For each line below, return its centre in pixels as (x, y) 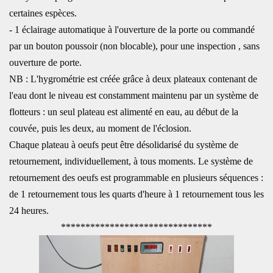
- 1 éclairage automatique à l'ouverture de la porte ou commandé (132, 30)
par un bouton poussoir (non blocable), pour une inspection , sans (134, 46)
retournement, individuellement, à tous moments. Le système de (131, 161)
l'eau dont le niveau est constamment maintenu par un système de (134, 95)
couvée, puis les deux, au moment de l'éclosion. (100, 128)
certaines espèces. (43, 13)
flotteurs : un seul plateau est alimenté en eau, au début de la (124, 112)
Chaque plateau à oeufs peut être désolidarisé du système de (124, 145)
